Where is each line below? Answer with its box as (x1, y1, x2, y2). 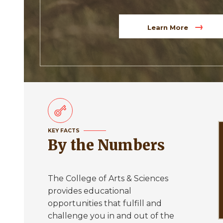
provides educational (48, 186, 131, 196)
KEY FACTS (48, 127, 80, 134)
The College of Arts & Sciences (48, 173, 168, 183)
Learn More (147, 23, 190, 31)
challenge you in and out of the (48, 211, 174, 221)
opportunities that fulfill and (48, 198, 162, 208)
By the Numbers (58, 136, 165, 154)
